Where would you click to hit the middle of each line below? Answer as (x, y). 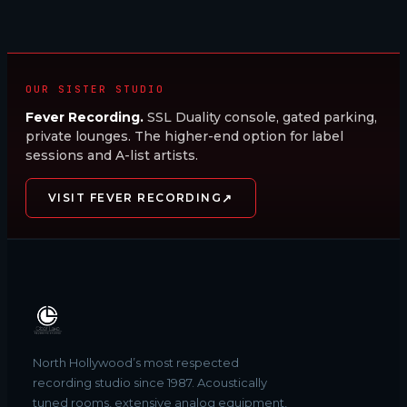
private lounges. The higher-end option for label (184, 136)
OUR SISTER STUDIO (95, 89)
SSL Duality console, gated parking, (262, 117)
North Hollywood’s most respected (136, 362)
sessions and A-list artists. (112, 155)
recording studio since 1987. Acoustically (150, 382)
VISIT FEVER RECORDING (135, 198)
